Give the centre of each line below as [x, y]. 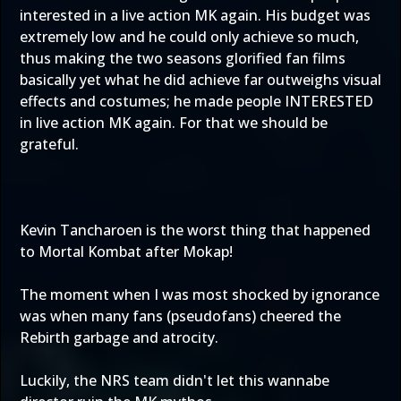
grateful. [49, 144]
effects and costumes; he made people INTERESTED [196, 101]
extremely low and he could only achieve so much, [189, 37]
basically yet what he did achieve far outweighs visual [200, 80]
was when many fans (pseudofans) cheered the [180, 316]
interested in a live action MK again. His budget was [195, 15]
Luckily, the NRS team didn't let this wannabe [175, 380]
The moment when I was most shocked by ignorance [200, 294]
